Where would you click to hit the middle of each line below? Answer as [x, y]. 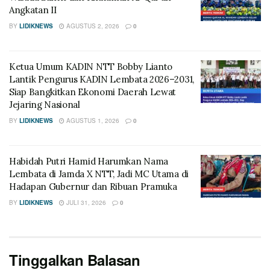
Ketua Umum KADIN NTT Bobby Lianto [91, 66]
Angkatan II [33, 10]
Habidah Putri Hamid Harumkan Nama [89, 161]
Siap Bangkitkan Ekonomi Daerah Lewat [93, 92]
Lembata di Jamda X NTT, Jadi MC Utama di [99, 174]
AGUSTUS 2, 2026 [92, 26]
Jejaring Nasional [45, 104]
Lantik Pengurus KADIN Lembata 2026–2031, [102, 79]
